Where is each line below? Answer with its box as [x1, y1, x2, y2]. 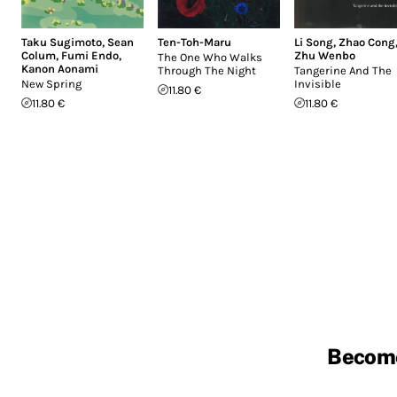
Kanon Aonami [21, 61, 98, 75]
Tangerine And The [294, 63, 392, 77]
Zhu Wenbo [294, 48, 355, 62]
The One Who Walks [158, 50, 262, 64]
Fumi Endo [61, 48, 119, 62]
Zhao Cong [339, 35, 395, 49]
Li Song [294, 35, 333, 49]
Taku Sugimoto [21, 35, 102, 49]
